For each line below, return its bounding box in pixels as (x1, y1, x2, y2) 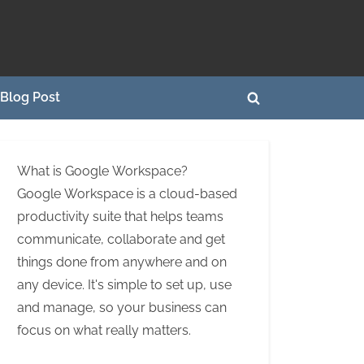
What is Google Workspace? (17, 163, 188, 180)
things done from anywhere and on (17, 254, 227, 271)
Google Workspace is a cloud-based (17, 186, 237, 202)
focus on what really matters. (17, 323, 191, 339)
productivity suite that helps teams (17, 209, 223, 225)
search (252, 122, 295, 138)
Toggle (252, 99, 296, 115)
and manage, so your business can (17, 300, 227, 316)
